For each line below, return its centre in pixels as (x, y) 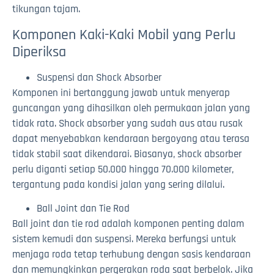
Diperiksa (39, 52)
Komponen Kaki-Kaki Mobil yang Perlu (124, 35)
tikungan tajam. (46, 9)
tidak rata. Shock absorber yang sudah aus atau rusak (128, 123)
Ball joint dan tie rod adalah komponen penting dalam (128, 224)
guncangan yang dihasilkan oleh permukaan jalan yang (131, 108)
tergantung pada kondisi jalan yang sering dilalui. (118, 184)
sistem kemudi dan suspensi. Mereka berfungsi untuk (124, 239)
